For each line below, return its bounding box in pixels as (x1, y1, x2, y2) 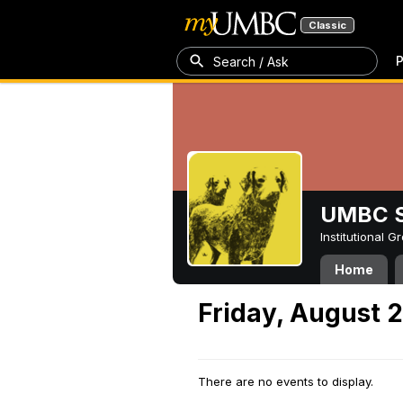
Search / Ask (213, 53, 289, 69)
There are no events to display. (198, 374, 373, 389)
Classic (309, 19, 346, 31)
